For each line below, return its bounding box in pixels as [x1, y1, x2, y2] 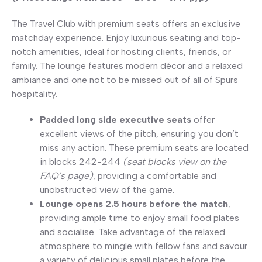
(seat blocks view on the [123, 156, 226, 168]
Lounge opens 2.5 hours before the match [40, 198, 228, 210]
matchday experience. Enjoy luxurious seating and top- [12, 32, 241, 43]
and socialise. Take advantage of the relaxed [40, 226, 225, 238]
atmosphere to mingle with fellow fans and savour [40, 240, 247, 252]
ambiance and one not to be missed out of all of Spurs [12, 74, 238, 85]
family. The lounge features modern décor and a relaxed [12, 60, 243, 71]
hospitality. [12, 88, 57, 99]
